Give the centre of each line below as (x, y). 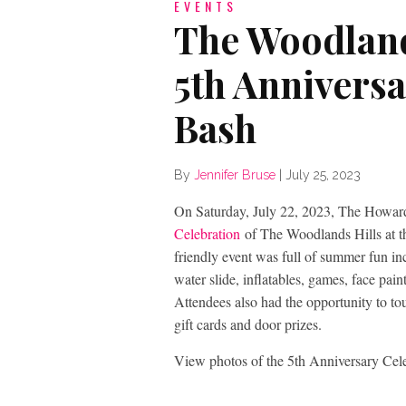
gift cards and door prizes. (248, 324)
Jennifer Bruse (235, 175)
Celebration (207, 233)
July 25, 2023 (323, 175)
